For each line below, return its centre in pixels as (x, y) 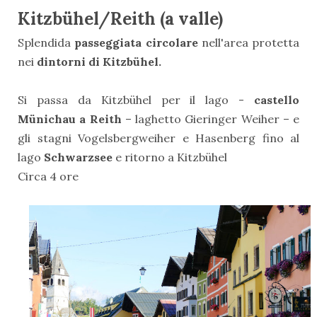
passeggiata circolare (136, 43)
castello (277, 100)
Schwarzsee (80, 157)
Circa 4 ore (48, 177)
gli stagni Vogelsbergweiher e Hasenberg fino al (158, 138)
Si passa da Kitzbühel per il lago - (136, 100)
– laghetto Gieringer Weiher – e (210, 119)
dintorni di (70, 62)
